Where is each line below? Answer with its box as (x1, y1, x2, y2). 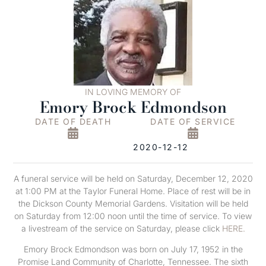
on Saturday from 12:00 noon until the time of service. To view (14, 211, 252, 221)
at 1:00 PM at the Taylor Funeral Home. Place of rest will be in (15, 186, 251, 196)
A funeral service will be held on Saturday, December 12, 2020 (13, 173, 253, 183)
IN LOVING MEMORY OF (85, 87, 181, 97)
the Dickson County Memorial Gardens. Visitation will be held (18, 198, 248, 208)
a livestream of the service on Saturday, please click (21, 223, 222, 233)
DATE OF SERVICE (150, 116, 236, 126)
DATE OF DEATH (34, 116, 112, 126)
